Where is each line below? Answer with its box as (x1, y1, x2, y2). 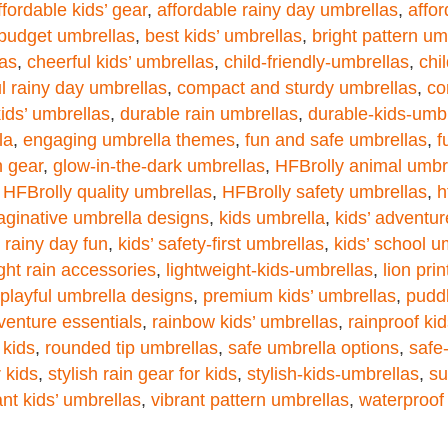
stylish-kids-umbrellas (247, 363, 419, 384)
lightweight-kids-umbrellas (166, 259, 373, 280)
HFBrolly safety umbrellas (222, 181, 427, 202)
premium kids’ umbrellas (203, 285, 396, 306)
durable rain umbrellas (120, 103, 298, 124)
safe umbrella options (228, 337, 399, 358)
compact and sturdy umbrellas (177, 77, 417, 98)
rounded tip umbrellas (45, 337, 218, 358)
